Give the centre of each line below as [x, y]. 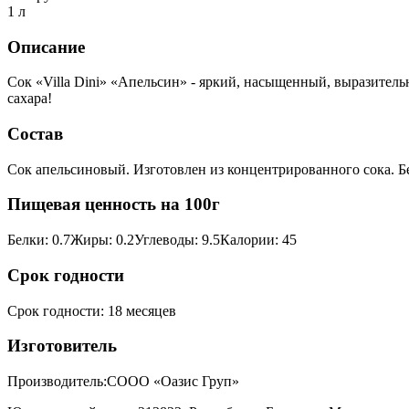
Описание [46, 47]
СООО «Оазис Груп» [173, 382]
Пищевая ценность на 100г [114, 204]
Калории [247, 240]
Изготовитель [62, 346]
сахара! [30, 99]
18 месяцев [142, 310]
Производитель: [57, 382]
